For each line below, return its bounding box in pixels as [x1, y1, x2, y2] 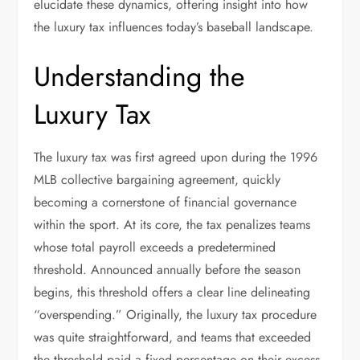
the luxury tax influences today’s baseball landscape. [34, 18, 314, 36]
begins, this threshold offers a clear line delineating [34, 283, 311, 301]
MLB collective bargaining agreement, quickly [34, 170, 281, 189]
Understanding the [34, 57, 246, 96]
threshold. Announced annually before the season [34, 260, 301, 279]
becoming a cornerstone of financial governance [34, 193, 297, 211]
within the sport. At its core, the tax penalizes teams [34, 215, 311, 234]
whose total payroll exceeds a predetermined [34, 238, 276, 256]
